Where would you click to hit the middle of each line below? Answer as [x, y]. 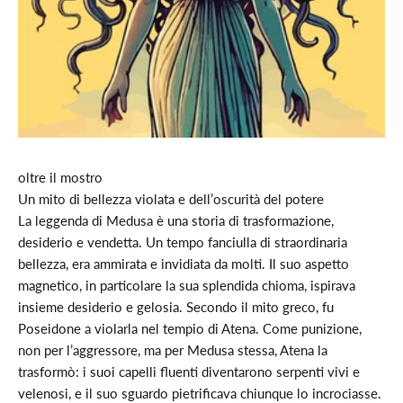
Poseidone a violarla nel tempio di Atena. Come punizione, [190, 328]
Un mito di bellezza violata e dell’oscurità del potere [171, 198]
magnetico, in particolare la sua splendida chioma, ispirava [187, 285]
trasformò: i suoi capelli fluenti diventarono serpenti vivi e [189, 371]
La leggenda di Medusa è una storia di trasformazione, [176, 220]
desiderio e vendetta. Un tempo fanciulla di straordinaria [183, 242]
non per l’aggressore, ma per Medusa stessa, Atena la [173, 349]
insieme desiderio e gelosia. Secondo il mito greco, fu [176, 306]
